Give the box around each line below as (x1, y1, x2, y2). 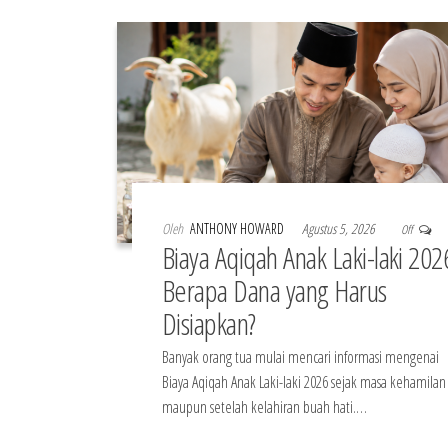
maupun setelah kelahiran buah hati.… (162, 396, 367, 419)
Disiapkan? (162, 303, 256, 345)
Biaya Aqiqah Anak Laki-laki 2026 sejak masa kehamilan (162, 371, 446, 394)
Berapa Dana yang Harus (162, 270, 387, 312)
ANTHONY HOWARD (190, 219, 287, 239)
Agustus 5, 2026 (302, 219, 378, 239)
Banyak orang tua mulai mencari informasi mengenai (162, 346, 439, 369)
